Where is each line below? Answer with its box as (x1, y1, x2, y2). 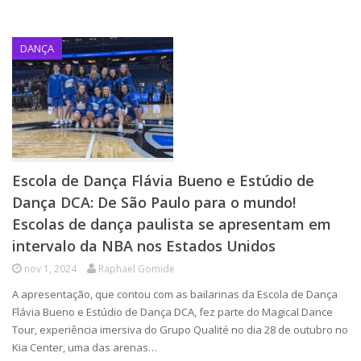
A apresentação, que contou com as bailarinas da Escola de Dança (12, 287, 338, 301)
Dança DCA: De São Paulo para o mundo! (12, 193, 296, 212)
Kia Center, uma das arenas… (12, 340, 157, 355)
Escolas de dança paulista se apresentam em (12, 214, 331, 234)
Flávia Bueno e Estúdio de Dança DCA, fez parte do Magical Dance (12, 305, 333, 319)
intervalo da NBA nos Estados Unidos (12, 236, 276, 255)
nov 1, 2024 (24, 262, 77, 276)
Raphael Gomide (98, 262, 175, 276)
